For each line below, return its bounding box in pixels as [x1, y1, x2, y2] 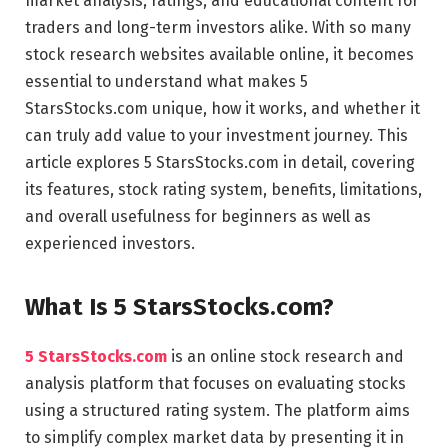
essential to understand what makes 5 [25, 71, 308, 91]
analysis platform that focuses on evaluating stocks [25, 374, 406, 394]
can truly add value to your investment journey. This [25, 125, 408, 145]
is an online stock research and [167, 347, 404, 367]
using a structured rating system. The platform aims [25, 401, 410, 421]
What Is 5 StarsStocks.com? [25, 293, 334, 322]
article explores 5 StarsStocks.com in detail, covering [25, 152, 415, 172]
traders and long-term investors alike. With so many [25, 17, 411, 37]
